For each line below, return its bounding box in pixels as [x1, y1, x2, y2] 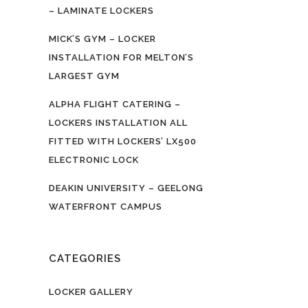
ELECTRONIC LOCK [49, 155, 139, 165]
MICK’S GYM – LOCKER [49, 34, 156, 44]
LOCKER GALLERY [49, 287, 133, 297]
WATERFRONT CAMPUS [49, 201, 162, 212]
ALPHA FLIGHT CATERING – [49, 99, 181, 109]
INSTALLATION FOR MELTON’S [49, 52, 194, 63]
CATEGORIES [49, 252, 121, 265]
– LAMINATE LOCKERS [49, 5, 154, 16]
